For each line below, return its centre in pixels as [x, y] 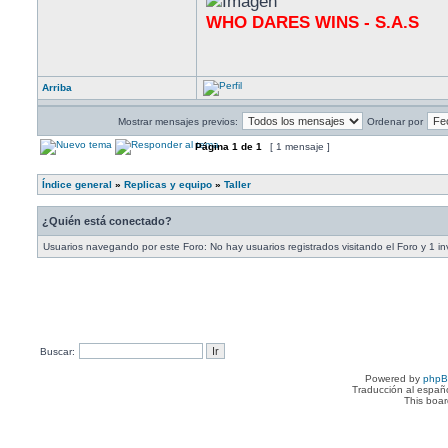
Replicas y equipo [168, 184]
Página [212, 146]
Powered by [394, 378]
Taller [237, 184]
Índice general [77, 184]
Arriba [57, 87]
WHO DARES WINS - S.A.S [312, 22]
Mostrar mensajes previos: [178, 121]
